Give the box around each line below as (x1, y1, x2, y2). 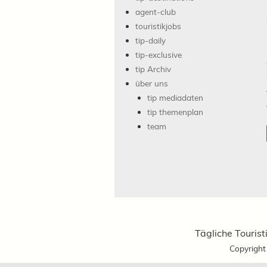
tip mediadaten (147, 92, 203, 103)
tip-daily (135, 35, 166, 46)
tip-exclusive (135, 49, 182, 60)
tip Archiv (135, 64, 171, 74)
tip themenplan (147, 107, 203, 117)
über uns (135, 78, 168, 89)
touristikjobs (135, 21, 181, 32)
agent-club (135, 7, 176, 17)
